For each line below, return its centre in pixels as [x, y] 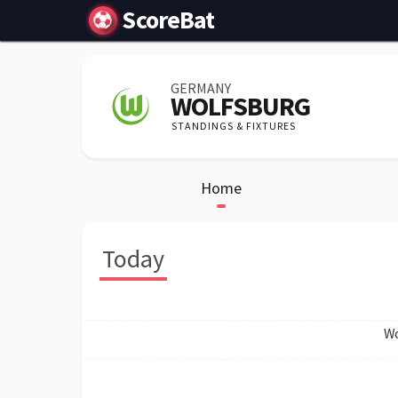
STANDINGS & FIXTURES [234, 126]
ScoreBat [168, 20]
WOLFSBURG [240, 106]
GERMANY [201, 88]
